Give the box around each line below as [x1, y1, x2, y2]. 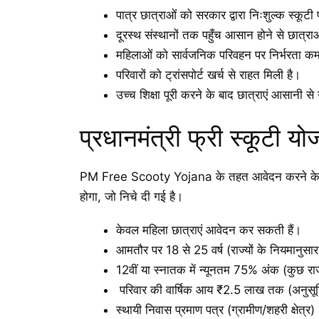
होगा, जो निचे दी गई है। [80, 189, 183, 204]
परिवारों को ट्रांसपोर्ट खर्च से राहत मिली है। [116, 67, 300, 82]
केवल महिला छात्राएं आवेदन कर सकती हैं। [116, 222, 301, 237]
